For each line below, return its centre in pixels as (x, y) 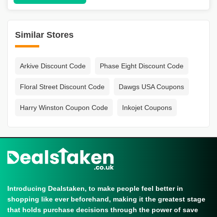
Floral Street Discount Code (62, 87)
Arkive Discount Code (53, 66)
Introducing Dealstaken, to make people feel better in (95, 189)
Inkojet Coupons (147, 108)
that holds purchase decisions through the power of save (103, 210)
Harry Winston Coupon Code (64, 108)
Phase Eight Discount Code (142, 66)
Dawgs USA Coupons (151, 87)
